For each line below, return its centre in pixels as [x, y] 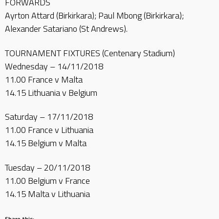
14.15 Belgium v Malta [46, 143]
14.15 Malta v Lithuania [47, 194]
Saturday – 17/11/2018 [49, 117]
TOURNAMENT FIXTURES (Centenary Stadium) [90, 53]
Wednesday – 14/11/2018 [54, 66]
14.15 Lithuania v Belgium [51, 92]
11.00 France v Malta [44, 79]
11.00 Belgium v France [47, 180]
